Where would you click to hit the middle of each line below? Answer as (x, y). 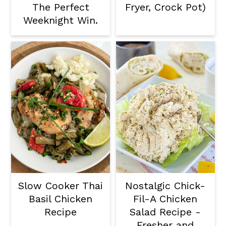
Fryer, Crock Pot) (165, 7)
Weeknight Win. (61, 20)
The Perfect (61, 7)
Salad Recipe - (165, 212)
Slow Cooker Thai (61, 186)
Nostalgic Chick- (165, 186)
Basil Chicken (61, 199)
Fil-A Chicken (165, 199)
